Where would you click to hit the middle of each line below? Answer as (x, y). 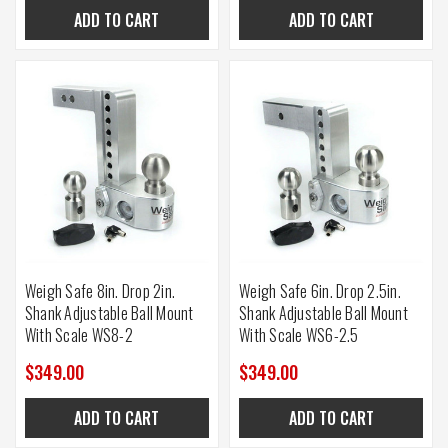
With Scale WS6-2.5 (299, 335)
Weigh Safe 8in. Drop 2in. (100, 291)
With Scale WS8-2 (78, 335)
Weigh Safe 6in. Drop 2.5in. (320, 291)
